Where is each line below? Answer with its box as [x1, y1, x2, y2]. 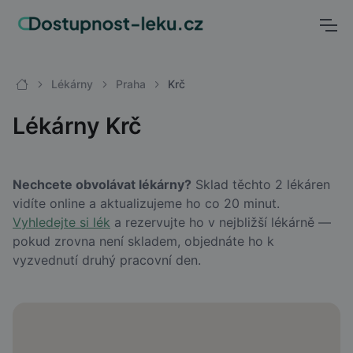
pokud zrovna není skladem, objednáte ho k [13, 233, 274, 249]
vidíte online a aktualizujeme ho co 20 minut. [13, 195, 280, 211]
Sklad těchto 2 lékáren [191, 176, 330, 192]
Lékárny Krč [13, 112, 142, 139]
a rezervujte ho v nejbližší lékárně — [110, 214, 331, 230]
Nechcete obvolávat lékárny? [13, 176, 191, 192]
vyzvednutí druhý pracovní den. [13, 252, 201, 268]
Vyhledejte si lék [13, 214, 110, 230]
